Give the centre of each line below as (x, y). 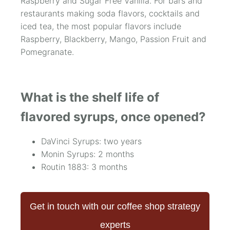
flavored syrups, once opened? (113, 117)
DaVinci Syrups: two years (91, 141)
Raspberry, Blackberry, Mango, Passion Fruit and (113, 39)
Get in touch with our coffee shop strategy (115, 207)
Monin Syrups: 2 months (88, 154)
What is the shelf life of (90, 98)
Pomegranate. (47, 52)
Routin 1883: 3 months (84, 167)
